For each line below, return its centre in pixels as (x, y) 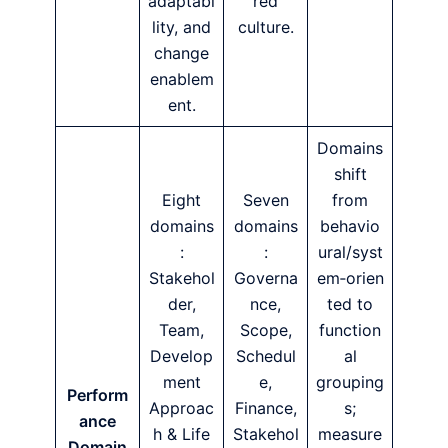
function (350, 329)
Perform (97, 394)
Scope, (265, 329)
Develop (181, 355)
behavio (350, 225)
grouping (350, 381)
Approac (181, 407)
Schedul (265, 355)
